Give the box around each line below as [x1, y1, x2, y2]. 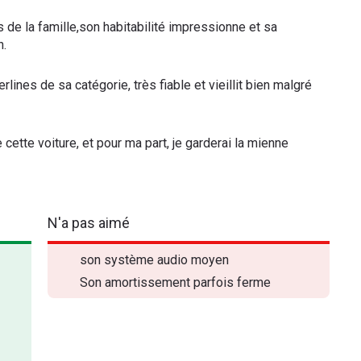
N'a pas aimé [48, 214, 130, 231]
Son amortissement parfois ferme [80, 275, 271, 290]
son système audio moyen [80, 252, 229, 268]
